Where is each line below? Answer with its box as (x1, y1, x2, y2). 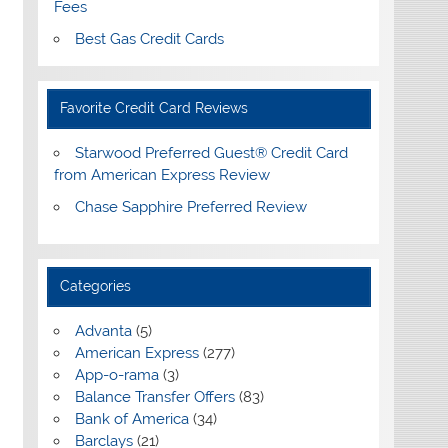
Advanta (74, 322, 132, 341)
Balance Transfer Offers (74, 388, 235, 407)
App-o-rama (74, 366, 159, 385)
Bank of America (74, 410, 189, 429)
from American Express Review (53, 166, 270, 185)
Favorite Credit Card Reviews (60, 100, 249, 117)
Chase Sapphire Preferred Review (74, 198, 307, 217)
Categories (60, 278, 132, 295)
